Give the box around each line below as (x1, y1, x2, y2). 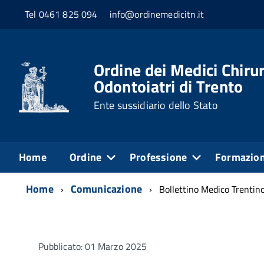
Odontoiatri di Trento (93, 73, 243, 99)
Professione (130, 148, 187, 165)
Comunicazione (70, 180, 143, 197)
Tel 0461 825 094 (25, 7, 98, 22)
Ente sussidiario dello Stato (93, 97, 218, 113)
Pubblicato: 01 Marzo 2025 (38, 239, 147, 253)
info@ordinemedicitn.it (109, 7, 204, 22)
